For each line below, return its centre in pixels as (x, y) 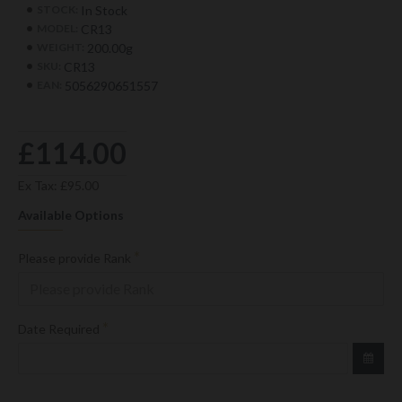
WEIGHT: (61, 48)
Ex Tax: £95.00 (58, 185)
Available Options (71, 214)
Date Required (59, 328)
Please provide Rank (74, 258)
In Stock (104, 10)
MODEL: (57, 29)
